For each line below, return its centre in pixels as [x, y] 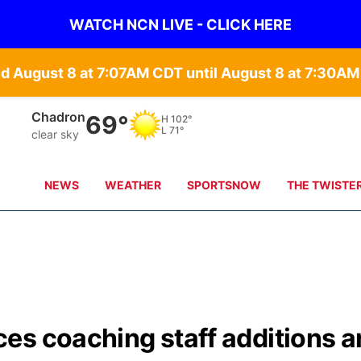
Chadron [59, 116]
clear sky [56, 134]
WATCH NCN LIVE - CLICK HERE [180, 24]
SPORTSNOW [224, 185]
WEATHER [133, 185]
